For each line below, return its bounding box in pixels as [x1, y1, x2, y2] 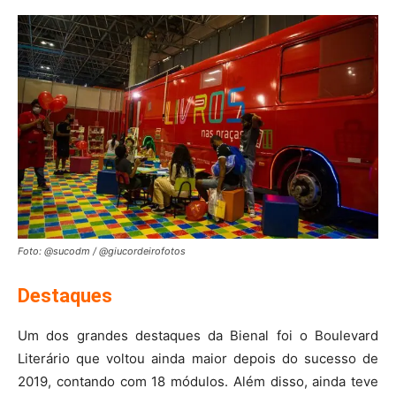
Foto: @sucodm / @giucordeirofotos [18, 244, 186, 257]
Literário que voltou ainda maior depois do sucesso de [18, 349, 378, 367]
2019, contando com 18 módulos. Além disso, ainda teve [18, 372, 378, 390]
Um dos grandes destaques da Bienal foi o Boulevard [18, 326, 378, 344]
